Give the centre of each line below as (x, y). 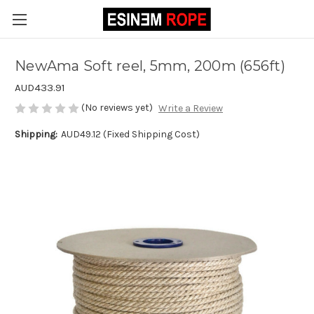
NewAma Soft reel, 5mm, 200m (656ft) (150, 66)
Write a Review (190, 109)
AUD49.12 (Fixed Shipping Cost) (130, 135)
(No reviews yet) (117, 108)
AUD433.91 (40, 88)
